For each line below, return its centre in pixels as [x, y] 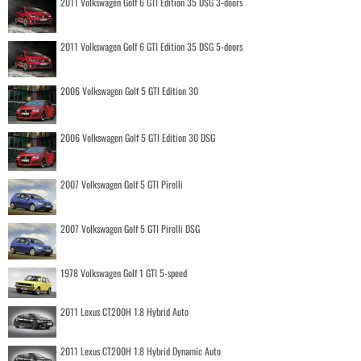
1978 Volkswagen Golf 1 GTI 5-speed [124, 272]
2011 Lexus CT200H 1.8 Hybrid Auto [124, 311]
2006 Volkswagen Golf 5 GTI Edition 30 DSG [138, 137]
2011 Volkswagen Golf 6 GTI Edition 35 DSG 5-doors [151, 46]
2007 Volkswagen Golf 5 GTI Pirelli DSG [130, 228]
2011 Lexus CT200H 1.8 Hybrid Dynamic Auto [141, 351]
